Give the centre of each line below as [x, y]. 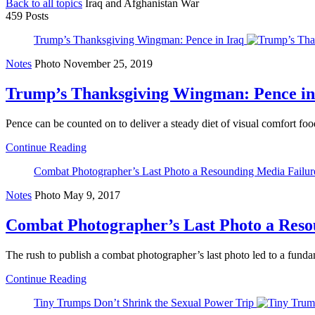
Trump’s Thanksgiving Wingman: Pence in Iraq [139, 40]
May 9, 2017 [92, 195]
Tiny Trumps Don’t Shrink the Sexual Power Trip [144, 302]
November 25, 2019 [108, 64]
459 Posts [27, 16]
